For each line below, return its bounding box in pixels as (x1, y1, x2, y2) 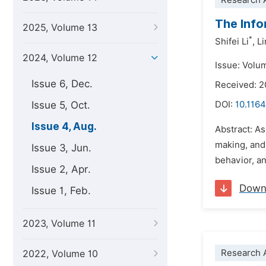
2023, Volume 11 (23, 218, 96, 229)
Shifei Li (215, 36, 249, 47)
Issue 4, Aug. (31, 121, 97, 132)
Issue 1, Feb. (31, 185, 91, 197)
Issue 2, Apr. (31, 163, 91, 175)
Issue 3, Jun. (31, 142, 91, 154)
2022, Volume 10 (23, 248, 98, 259)
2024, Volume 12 (23, 52, 97, 64)
